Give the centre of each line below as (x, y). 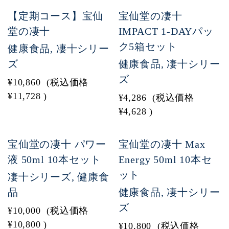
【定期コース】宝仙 (56, 16)
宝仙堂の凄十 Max (162, 144)
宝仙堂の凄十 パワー (57, 144)
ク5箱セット (148, 47)
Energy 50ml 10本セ (165, 159)
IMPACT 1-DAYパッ (166, 31)
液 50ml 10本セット (54, 159)
